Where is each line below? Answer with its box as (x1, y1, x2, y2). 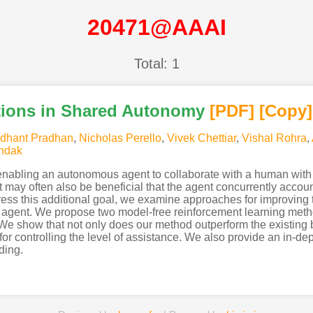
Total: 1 (133, 55, 180, 71)
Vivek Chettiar (166, 131, 236, 144)
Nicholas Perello (78, 131, 161, 144)
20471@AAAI (87, 15, 226, 41)
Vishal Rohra (241, 131, 307, 144)
